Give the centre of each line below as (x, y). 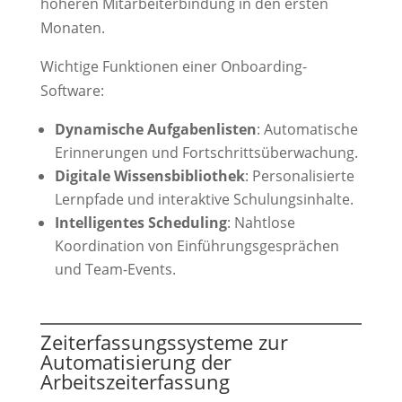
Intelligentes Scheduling (140, 223)
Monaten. (72, 28)
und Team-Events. (115, 270)
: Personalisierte (299, 176)
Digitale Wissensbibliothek (149, 176)
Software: (72, 91)
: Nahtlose (261, 223)
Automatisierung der (135, 362)
